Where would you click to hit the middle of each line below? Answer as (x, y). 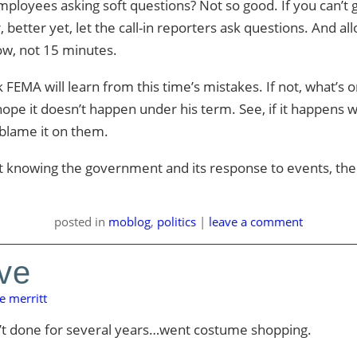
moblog (129, 222)
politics (176, 222)
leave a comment (255, 222)
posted (74, 222)
